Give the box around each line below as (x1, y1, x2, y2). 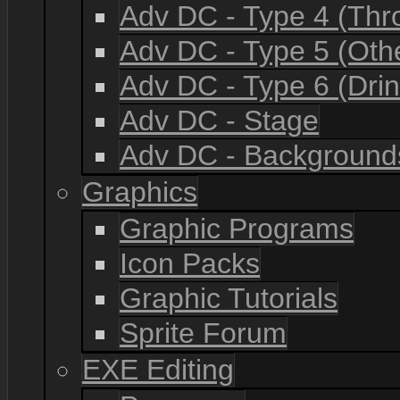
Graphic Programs (120, 212, 354, 245)
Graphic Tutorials (120, 282, 337, 314)
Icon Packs (120, 247, 260, 279)
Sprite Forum (120, 317, 287, 349)
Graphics (82, 176, 197, 208)
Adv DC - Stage (120, 104, 319, 137)
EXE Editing (82, 354, 234, 386)
